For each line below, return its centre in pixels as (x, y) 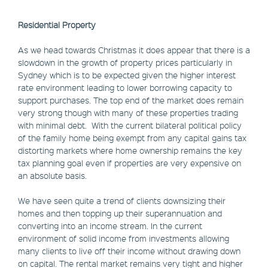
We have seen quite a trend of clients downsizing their (122, 201)
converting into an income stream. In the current (110, 226)
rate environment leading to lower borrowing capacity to (125, 88)
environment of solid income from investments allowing (124, 238)
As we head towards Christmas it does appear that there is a (134, 50)
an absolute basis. (52, 176)
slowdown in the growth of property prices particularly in (125, 63)
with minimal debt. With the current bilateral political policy (130, 125)
